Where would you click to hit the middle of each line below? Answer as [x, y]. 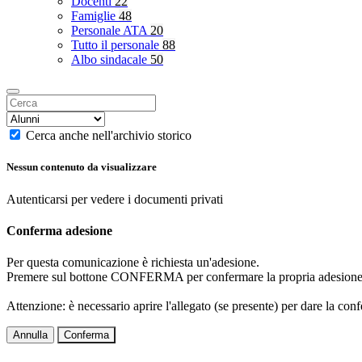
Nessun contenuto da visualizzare [82, 167]
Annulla [30, 335]
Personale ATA [111, 31]
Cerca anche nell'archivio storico [109, 136]
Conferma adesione [59, 230]
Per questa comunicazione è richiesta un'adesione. [133, 263]
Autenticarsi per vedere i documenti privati [115, 199]
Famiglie [95, 16]
